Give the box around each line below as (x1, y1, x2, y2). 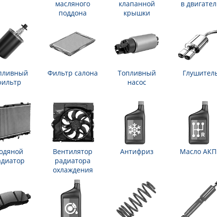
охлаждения (52, 165, 93, 174)
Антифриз (120, 147, 154, 156)
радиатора (55, 156, 91, 165)
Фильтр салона (47, 68, 98, 77)
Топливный (117, 68, 156, 77)
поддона (59, 8, 87, 17)
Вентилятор (53, 147, 93, 156)
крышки (123, 8, 150, 17)
